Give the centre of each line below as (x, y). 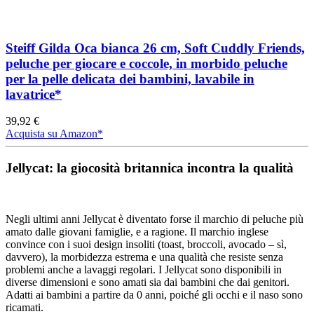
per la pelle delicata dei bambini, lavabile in (130, 78)
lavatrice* (34, 94)
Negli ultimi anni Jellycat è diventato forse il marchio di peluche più (155, 219)
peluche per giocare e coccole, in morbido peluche (146, 63)
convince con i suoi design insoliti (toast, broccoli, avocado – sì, (146, 244)
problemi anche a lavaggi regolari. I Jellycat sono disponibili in (144, 269)
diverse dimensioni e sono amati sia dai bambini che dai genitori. (148, 282)
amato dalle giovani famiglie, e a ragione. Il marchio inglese (137, 231)
